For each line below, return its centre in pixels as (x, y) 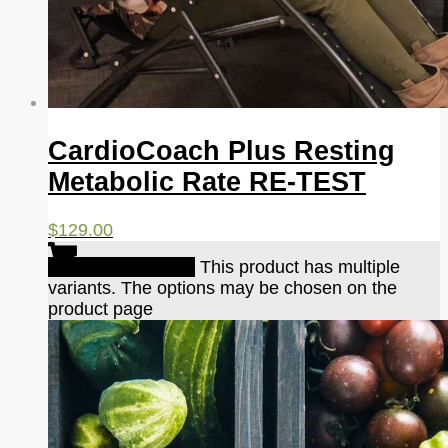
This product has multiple (300, 267)
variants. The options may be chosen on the (222, 288)
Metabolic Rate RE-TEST (207, 181)
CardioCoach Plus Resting (221, 150)
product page (100, 309)
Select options (136, 267)
